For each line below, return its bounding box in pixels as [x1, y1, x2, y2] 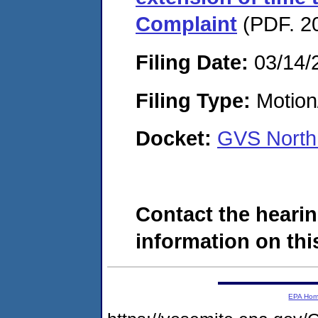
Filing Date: [136, 50, 248, 74]
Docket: [136, 126, 217, 150]
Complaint [136, 12, 237, 36]
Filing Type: [136, 88, 251, 112]
